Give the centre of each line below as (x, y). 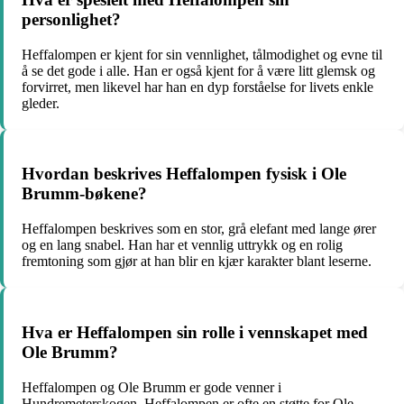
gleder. (41, 103)
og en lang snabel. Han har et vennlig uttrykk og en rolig (182, 245)
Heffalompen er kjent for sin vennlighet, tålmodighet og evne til (202, 54)
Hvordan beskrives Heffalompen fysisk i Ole (184, 174)
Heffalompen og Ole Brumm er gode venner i (151, 387)
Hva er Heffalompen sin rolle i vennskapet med (195, 332)
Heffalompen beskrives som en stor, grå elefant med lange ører (199, 229)
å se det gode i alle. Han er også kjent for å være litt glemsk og (198, 70)
